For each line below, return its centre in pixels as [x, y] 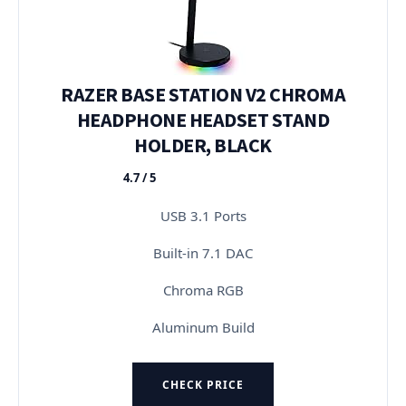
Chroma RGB [203, 290]
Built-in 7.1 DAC [203, 252]
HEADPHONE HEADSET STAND [203, 119]
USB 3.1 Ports [203, 215]
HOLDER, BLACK [203, 145]
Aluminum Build [203, 327]
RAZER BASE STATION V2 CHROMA [203, 94]
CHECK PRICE [203, 384]
